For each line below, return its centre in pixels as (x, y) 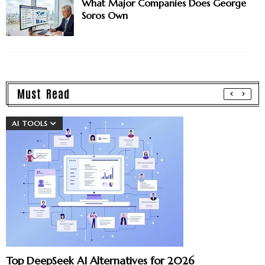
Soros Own (105, 15)
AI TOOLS (30, 123)
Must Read (43, 93)
